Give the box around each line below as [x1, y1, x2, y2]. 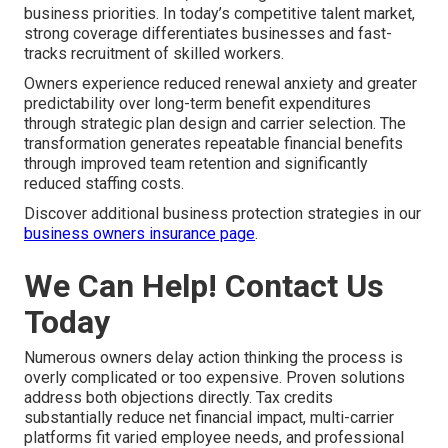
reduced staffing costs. [24, 173, 184, 193]
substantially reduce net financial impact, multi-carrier [24, 407, 394, 427]
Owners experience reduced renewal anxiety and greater [24, 73, 417, 93]
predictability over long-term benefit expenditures [24, 93, 371, 113]
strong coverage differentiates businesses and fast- [24, 23, 392, 43]
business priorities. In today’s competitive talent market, [24, 3, 415, 23]
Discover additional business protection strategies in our [24, 203, 421, 223]
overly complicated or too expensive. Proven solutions [24, 367, 405, 387]
